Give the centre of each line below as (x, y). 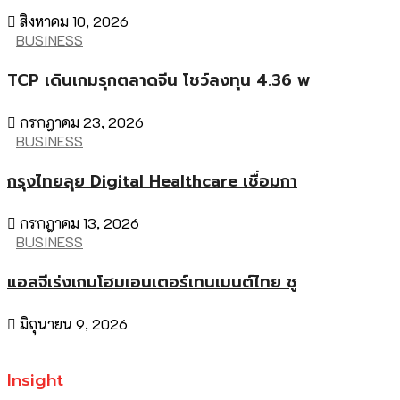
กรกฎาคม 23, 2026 (80, 121)
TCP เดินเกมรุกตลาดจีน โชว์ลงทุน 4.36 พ (158, 80)
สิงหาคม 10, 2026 (72, 21)
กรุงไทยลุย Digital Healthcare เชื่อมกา (152, 181)
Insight (35, 381)
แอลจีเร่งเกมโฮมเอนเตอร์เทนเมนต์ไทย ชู (152, 282)
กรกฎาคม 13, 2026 (78, 222)
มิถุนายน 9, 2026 (72, 323)
